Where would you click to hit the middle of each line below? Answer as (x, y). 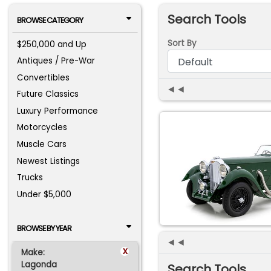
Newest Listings (49, 161)
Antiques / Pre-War (56, 61)
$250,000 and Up (52, 44)
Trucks (30, 178)
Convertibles (44, 77)
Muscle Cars (42, 145)
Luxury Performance (58, 111)
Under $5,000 (44, 194)
